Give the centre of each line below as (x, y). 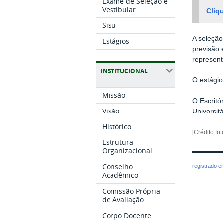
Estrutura (118, 142)
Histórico (117, 126)
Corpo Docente (127, 215)
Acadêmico (120, 175)
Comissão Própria (131, 191)
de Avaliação (123, 199)
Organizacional (127, 151)
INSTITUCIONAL (124, 71)
